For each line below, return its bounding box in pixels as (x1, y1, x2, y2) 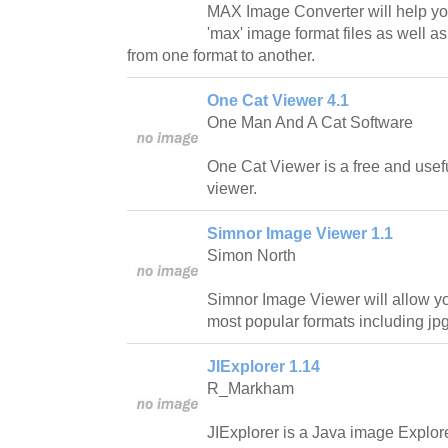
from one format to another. (127, 46, 315, 64)
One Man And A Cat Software (207, 113, 413, 131)
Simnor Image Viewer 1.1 (207, 224, 393, 242)
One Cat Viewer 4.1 (207, 91, 349, 109)
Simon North (207, 246, 296, 264)
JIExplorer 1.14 (207, 357, 320, 375)
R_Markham (207, 379, 294, 397)
